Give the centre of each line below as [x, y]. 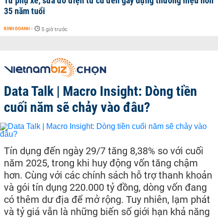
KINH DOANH [17, 28]
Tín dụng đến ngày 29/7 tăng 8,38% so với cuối [104, 151]
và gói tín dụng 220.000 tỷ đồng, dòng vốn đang [105, 187]
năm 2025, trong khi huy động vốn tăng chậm [101, 163]
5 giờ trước [54, 29]
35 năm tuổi [25, 11]
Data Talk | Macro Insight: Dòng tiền [100, 91]
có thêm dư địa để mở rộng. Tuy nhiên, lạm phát [107, 199]
